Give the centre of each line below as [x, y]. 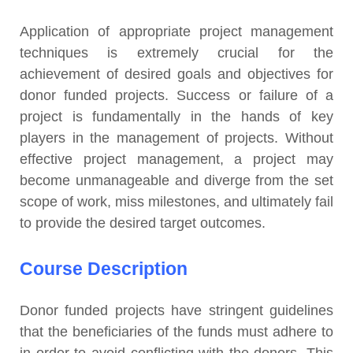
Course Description [104, 269]
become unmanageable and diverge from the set [176, 180]
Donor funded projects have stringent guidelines [176, 310]
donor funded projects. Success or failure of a [176, 95]
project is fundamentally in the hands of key [176, 117]
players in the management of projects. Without [176, 138]
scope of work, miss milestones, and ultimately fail [176, 202]
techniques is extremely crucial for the [176, 53]
